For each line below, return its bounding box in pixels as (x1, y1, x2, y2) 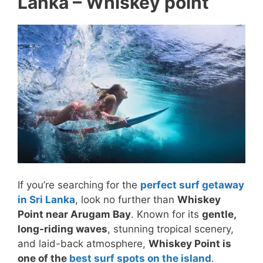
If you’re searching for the (18, 179, 140, 191)
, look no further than (75, 194, 177, 206)
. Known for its (131, 208, 202, 221)
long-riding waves (18, 223, 107, 235)
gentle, (202, 208, 236, 221)
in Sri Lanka (18, 194, 75, 206)
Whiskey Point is (149, 238, 231, 250)
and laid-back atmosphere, (18, 238, 149, 250)
